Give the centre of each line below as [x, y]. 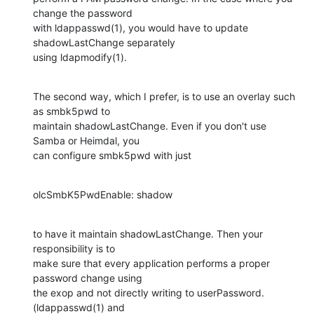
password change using [88, 278]
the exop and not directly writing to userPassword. [149, 293]
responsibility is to [74, 249]
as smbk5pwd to [71, 111]
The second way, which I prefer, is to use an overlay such [164, 97]
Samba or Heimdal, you [86, 141]
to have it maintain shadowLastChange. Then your [148, 234]
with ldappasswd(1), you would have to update [141, 28]
